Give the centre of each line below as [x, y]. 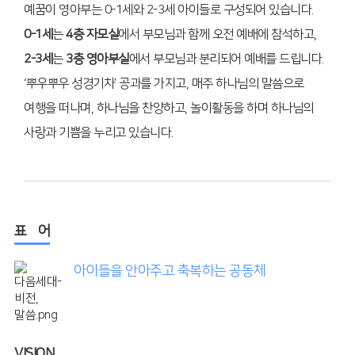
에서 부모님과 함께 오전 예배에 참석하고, [218, 34]
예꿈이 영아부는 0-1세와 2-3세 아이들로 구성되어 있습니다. [169, 10]
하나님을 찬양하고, [141, 108]
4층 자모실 [92, 34]
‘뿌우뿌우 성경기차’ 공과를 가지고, [106, 83]
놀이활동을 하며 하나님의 [250, 108]
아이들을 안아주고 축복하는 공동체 [170, 270]
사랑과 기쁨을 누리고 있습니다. [99, 132]
